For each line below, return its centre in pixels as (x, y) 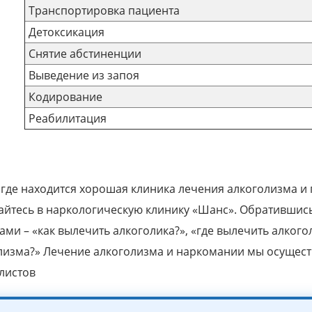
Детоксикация (66, 32)
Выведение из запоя (84, 76)
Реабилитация (67, 119)
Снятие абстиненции (85, 54)
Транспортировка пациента (104, 11)
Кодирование (65, 97)
